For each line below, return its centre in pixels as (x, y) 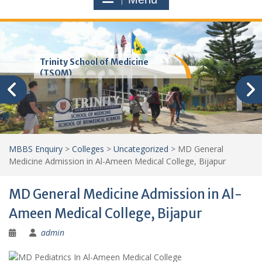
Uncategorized (141, 149)
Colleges (88, 149)
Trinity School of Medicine (94, 62)
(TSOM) (56, 73)
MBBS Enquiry (36, 149)
